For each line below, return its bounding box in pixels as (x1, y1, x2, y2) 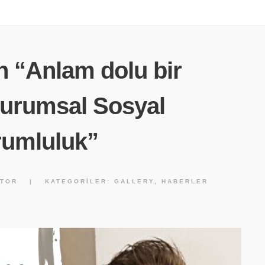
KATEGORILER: (44, 178, 114, 185)
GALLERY (114, 178, 154, 185)
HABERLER (161, 178, 208, 185)
